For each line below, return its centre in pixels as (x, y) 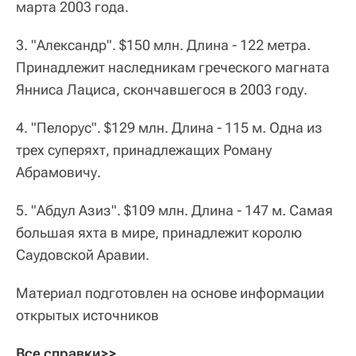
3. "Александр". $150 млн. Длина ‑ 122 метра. (163, 45)
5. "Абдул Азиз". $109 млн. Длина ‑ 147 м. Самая (174, 210)
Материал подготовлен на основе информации (170, 293)
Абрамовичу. (58, 172)
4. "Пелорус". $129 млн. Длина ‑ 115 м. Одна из (169, 128)
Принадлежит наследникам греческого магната (173, 67)
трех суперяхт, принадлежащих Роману (144, 150)
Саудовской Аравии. (83, 255)
